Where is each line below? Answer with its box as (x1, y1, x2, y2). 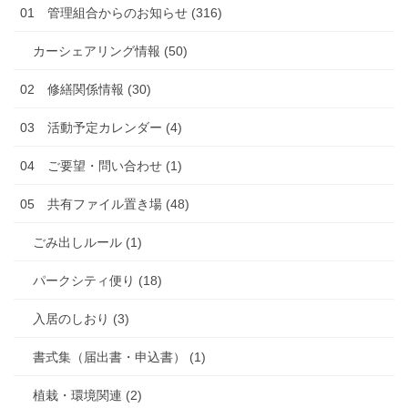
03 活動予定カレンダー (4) (20, 119, 182, 135)
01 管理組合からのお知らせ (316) (20, 5, 222, 20)
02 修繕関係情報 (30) (20, 81, 151, 97)
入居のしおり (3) (33, 311, 129, 326)
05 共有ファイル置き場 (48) (20, 196, 189, 211)
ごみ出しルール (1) (33, 234, 142, 250)
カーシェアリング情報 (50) (33, 43, 188, 58)
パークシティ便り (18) (33, 272, 162, 288)
